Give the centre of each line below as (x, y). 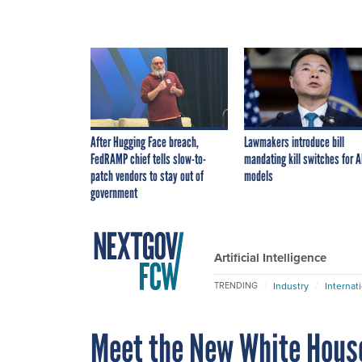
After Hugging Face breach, (145, 142)
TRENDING (236, 286)
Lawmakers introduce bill (294, 142)
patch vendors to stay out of (147, 176)
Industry (291, 286)
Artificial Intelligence (270, 257)
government (114, 193)
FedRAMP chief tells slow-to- (148, 159)
